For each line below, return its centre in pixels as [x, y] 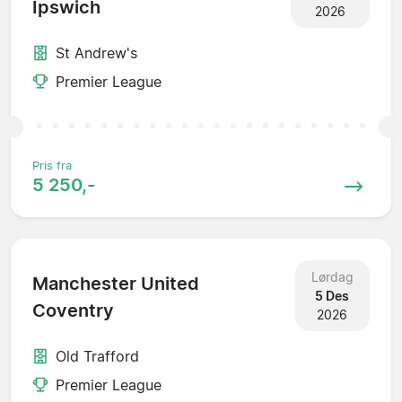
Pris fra [52, 165]
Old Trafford [97, 356]
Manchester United [116, 284]
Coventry [73, 311]
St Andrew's [96, 52]
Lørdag [332, 276]
